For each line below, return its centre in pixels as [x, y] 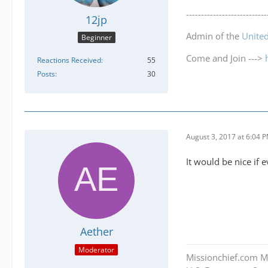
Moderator [96, 249]
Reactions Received [69, 60]
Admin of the [214, 36]
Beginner [96, 38]
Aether [96, 232]
